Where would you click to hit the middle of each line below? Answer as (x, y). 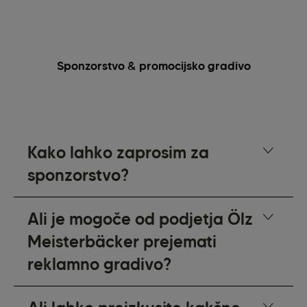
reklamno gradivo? (100, 265)
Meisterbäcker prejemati (122, 242)
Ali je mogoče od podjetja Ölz (140, 219)
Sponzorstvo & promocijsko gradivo (153, 66)
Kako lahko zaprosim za (119, 153)
